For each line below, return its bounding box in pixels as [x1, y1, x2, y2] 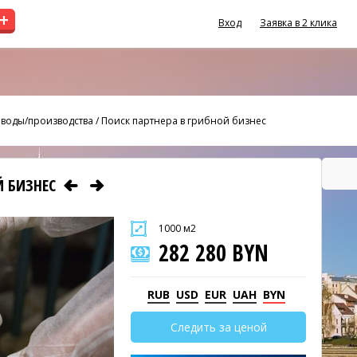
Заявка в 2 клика [260, 16, 337, 29]
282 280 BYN [159, 237, 269, 268]
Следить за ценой [170, 320, 267, 335]
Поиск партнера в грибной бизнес [101, 113, 266, 127]
